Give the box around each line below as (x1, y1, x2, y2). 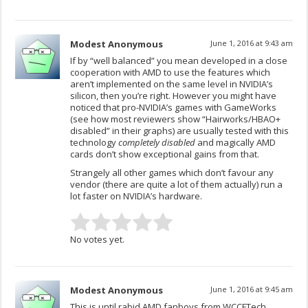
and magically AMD (195, 136, 276, 149)
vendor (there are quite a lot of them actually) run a (70, 178, 283, 191)
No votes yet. (70, 233, 125, 246)
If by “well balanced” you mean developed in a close (70, 54, 288, 67)
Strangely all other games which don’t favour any (70, 166, 274, 179)
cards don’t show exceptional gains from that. (70, 148, 260, 161)
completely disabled (118, 136, 196, 149)
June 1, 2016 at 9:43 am (210, 38, 293, 49)
